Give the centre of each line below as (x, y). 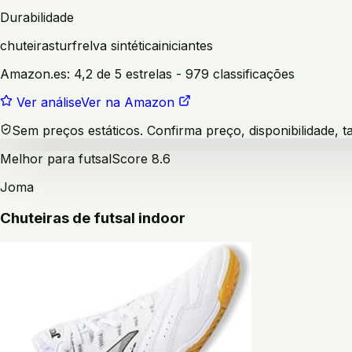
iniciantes (186, 45)
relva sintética (118, 45)
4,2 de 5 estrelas (123, 73)
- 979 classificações (233, 73)
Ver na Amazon (128, 102)
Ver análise (49, 102)
